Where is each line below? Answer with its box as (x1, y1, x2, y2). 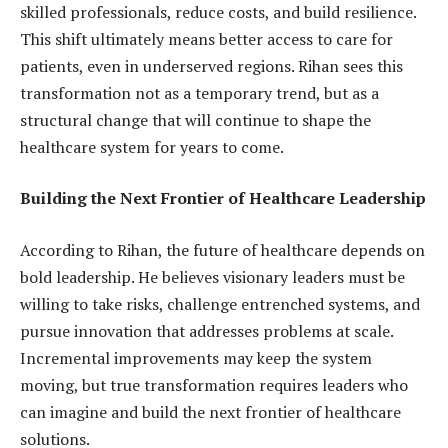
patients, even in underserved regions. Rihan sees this (20, 54, 403, 77)
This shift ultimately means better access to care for (20, 27, 393, 50)
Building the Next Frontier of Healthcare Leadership (20, 187, 426, 210)
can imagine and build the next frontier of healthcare (20, 400, 401, 423)
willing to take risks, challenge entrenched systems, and (20, 292, 420, 315)
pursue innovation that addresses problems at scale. (20, 319, 393, 342)
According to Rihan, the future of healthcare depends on (20, 238, 425, 261)
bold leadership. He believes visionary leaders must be (20, 265, 405, 288)
